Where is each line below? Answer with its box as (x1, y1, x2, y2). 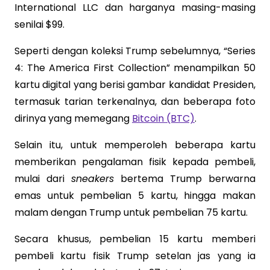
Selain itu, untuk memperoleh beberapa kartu (14, 137, 256, 152)
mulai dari (14, 171, 71, 186)
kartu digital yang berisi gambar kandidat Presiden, (14, 77, 256, 92)
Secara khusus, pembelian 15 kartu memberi (14, 231, 256, 246)
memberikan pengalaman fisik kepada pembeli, (14, 154, 256, 169)
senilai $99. (14, 17, 64, 31)
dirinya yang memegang (14, 111, 132, 125)
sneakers (71, 171, 114, 186)
